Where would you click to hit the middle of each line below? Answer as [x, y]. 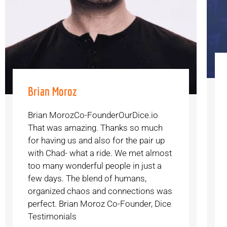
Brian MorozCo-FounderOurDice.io [93, 115]
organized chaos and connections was [100, 191]
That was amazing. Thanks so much [96, 127]
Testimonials [52, 216]
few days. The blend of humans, [87, 178]
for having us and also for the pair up [97, 140]
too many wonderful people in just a [95, 165]
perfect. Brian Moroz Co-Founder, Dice [100, 203]
